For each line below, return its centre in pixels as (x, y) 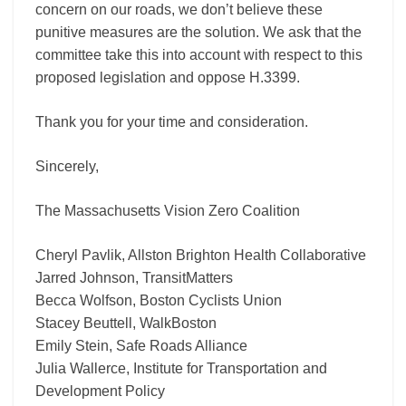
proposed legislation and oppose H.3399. (168, 77)
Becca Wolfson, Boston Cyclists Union (159, 300)
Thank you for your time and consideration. (172, 122)
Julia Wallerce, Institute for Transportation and (181, 368)
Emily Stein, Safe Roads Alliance (141, 346)
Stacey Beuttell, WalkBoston (126, 323)
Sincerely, (67, 166)
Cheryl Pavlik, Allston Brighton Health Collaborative (201, 255)
